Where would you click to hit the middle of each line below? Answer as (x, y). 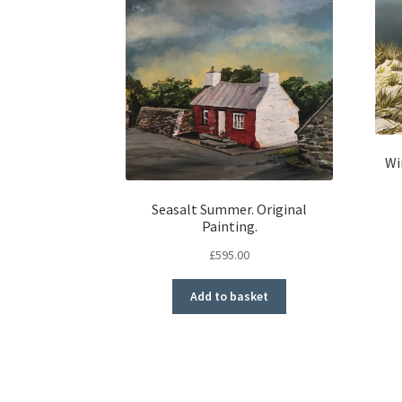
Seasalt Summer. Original (230, 209)
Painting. (229, 226)
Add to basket (230, 297)
